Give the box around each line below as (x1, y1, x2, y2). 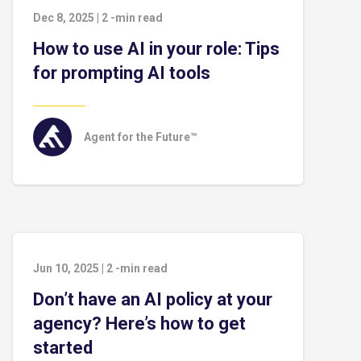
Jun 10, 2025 (33, 262, 99, 275)
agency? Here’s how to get (33, 313, 246, 334)
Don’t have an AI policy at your (33, 289, 272, 309)
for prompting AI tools (33, 63, 210, 83)
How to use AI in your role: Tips (33, 39, 280, 59)
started (33, 338, 93, 358)
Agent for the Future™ (84, 131, 197, 143)
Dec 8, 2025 (33, 11, 94, 24)
